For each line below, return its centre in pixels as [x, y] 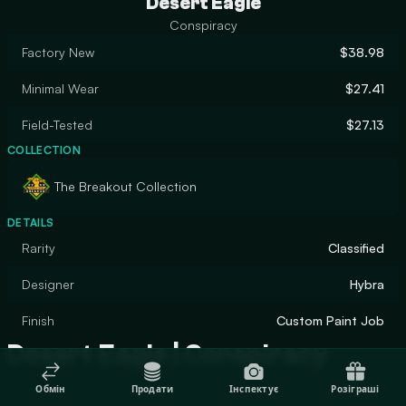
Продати [152, 388]
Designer [48, 284]
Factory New [58, 52]
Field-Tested [57, 125]
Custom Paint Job [330, 320]
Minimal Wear [60, 88]
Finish [38, 320]
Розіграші [355, 388]
